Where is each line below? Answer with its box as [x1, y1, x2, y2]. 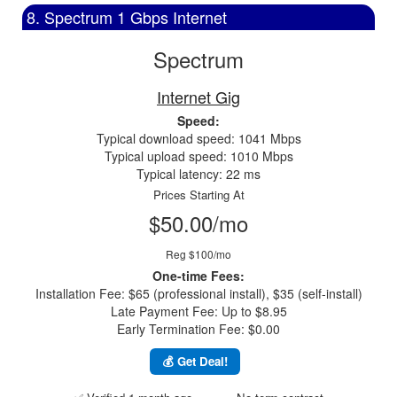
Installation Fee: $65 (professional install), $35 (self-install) [35, 284, 362, 302]
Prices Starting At [152, 186, 245, 203]
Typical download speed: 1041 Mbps [96, 129, 301, 147]
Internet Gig [157, 85, 240, 108]
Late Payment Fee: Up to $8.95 [110, 302, 287, 320]
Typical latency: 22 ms [136, 165, 261, 183]
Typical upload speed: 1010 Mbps [104, 147, 293, 165]
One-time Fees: [152, 267, 245, 284]
